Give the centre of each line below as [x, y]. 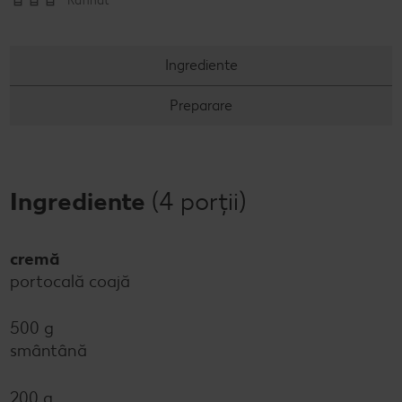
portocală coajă [70, 281]
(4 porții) [199, 201]
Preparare [201, 105]
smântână [48, 351]
